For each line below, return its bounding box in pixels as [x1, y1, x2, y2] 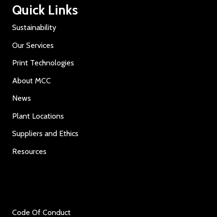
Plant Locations [12, 111, 64, 121]
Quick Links [12, 1, 78, 18]
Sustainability [12, 23, 56, 32]
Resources [12, 146, 46, 156]
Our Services [12, 40, 54, 50]
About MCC [12, 76, 51, 85]
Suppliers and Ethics [12, 129, 78, 138]
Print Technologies [12, 58, 74, 67]
